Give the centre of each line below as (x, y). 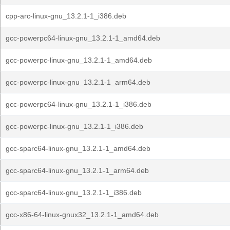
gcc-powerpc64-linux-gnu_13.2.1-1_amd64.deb (83, 38)
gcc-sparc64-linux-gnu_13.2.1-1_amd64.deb (78, 148)
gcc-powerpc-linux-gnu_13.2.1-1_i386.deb (74, 126)
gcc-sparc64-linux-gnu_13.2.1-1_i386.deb (74, 193)
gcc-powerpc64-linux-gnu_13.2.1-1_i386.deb (79, 104)
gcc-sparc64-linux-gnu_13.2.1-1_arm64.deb (77, 170)
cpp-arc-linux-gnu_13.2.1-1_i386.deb (66, 16)
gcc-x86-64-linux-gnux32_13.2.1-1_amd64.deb (82, 215)
